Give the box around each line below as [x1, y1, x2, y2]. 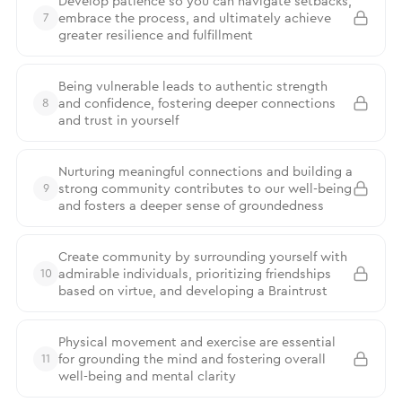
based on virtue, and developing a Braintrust [58, 282, 328, 299]
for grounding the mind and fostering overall [58, 350, 326, 367]
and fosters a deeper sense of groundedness [58, 197, 324, 214]
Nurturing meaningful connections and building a [58, 162, 353, 179]
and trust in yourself [58, 111, 179, 128]
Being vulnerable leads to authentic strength [58, 77, 328, 94]
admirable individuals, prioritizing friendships [58, 265, 331, 282]
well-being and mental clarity [58, 367, 236, 384]
